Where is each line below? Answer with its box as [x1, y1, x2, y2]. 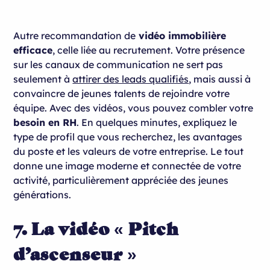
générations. [13, 188, 72, 201]
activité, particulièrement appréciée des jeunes [13, 174, 229, 186]
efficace [13, 43, 53, 56]
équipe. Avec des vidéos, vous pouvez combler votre [13, 101, 254, 114]
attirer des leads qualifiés [72, 72, 189, 85]
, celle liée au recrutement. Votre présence [52, 43, 245, 56]
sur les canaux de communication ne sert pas [13, 58, 224, 71]
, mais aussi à [189, 72, 251, 85]
